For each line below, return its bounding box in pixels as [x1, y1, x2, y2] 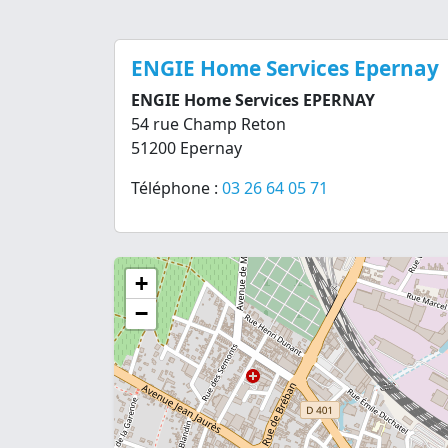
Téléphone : [131, 177, 222, 199]
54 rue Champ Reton [131, 113, 286, 135]
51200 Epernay [131, 137, 242, 159]
